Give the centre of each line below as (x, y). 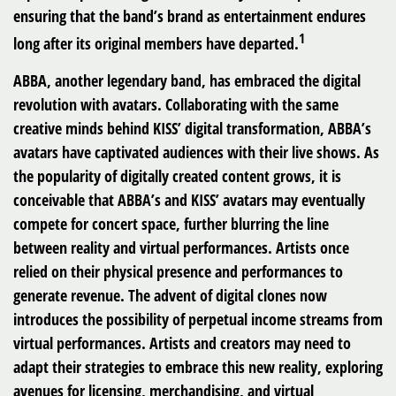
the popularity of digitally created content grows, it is (177, 176)
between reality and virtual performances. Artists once (181, 247)
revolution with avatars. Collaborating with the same (176, 104)
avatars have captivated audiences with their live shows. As (196, 152)
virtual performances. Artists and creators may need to (182, 343)
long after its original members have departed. (156, 43)
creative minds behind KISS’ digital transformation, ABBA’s (192, 128)
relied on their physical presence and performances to (178, 271)
